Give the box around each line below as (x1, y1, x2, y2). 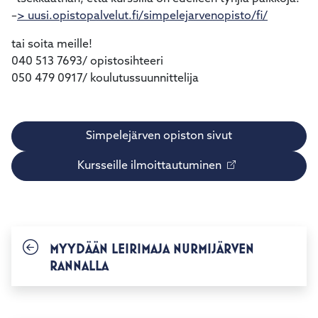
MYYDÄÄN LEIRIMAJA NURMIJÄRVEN (50, 241, 254, 258)
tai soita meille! (11, 39, 92, 51)
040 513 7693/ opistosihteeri (11, 56, 163, 68)
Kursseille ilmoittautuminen (77, 160, 221, 172)
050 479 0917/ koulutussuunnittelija (11, 73, 199, 85)
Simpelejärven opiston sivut (86, 131, 232, 143)
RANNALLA (50, 258, 109, 275)
